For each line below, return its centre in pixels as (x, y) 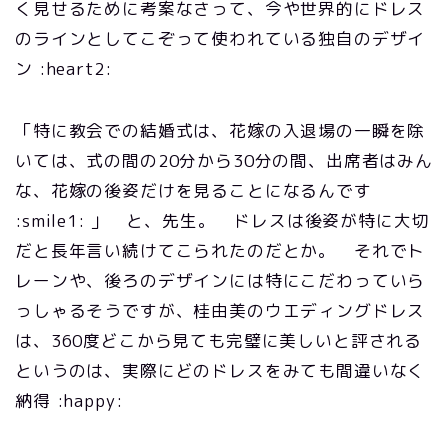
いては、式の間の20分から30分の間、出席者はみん (224, 160)
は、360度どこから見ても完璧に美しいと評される (219, 340)
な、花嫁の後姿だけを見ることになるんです (193, 190)
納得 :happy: (69, 400)
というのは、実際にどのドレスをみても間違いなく (220, 370)
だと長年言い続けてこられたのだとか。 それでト (220, 250)
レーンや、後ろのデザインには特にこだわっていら (220, 280)
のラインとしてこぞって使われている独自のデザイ (220, 38)
